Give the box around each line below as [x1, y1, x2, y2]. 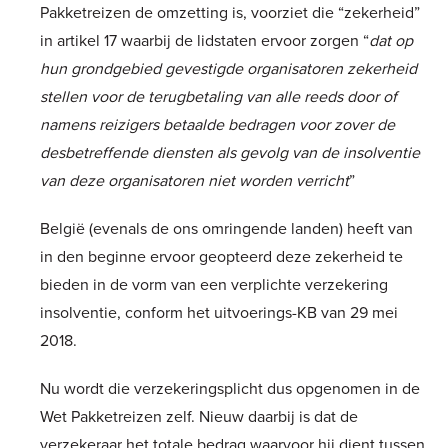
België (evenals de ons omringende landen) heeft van [40, 216, 413, 239]
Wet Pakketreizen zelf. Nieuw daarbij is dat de [40, 404, 358, 427]
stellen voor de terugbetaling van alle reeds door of [40, 84, 397, 107]
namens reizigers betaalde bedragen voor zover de [40, 112, 395, 135]
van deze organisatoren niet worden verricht [40, 168, 349, 191]
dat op [369, 28, 413, 51]
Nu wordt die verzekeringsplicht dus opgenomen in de [40, 376, 420, 399]
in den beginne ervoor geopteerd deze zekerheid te [40, 244, 403, 267]
